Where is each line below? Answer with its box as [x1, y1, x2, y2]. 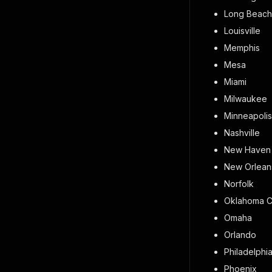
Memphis [224, 42, 260, 53]
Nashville [224, 127, 260, 138]
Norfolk [224, 178, 254, 189]
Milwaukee [224, 93, 267, 104]
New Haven [224, 144, 271, 155]
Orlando [224, 229, 256, 240]
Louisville [224, 25, 260, 36]
